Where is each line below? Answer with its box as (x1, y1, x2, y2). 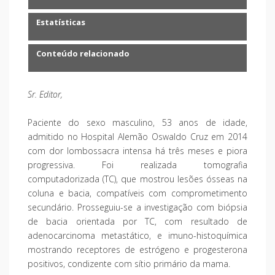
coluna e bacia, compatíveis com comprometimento (28, 187, 247, 199)
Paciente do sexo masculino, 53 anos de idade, (28, 116, 247, 128)
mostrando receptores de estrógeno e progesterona (28, 243, 247, 255)
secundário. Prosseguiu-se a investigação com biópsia (28, 201, 247, 213)
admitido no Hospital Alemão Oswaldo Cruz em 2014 (28, 130, 247, 142)
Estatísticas (36, 16, 85, 28)
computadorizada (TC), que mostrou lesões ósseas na (28, 172, 247, 185)
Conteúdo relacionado (36, 47, 130, 59)
